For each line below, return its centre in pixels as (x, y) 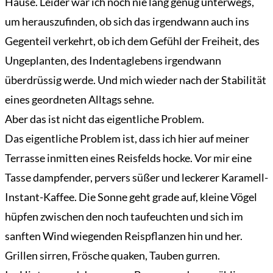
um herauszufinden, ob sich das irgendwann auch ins (127, 22)
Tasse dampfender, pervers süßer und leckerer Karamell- (136, 178)
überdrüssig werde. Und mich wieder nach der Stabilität (136, 80)
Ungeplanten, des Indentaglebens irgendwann (113, 61)
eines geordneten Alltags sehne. (80, 100)
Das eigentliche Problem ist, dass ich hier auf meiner (127, 139)
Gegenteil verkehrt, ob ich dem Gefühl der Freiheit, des (132, 41)
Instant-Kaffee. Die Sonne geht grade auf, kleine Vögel (131, 197)
